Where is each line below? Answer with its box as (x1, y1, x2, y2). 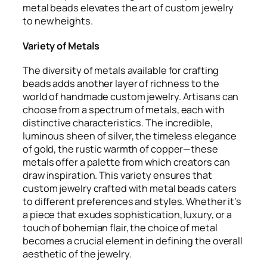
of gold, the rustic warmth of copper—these (23, 142, 218, 156)
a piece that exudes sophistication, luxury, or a (23, 208, 232, 222)
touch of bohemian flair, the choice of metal (23, 221, 218, 235)
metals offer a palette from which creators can (23, 156, 231, 169)
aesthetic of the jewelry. (23, 247, 132, 261)
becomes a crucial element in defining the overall (23, 234, 243, 248)
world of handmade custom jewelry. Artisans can (23, 90, 239, 104)
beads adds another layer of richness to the (23, 77, 219, 91)
